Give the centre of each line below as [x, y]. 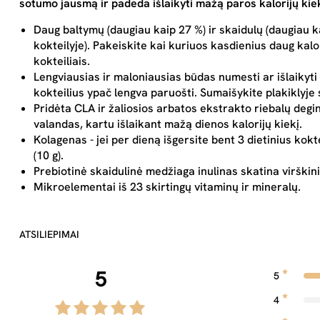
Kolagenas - [64, 140]
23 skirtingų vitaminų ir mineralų [212, 187]
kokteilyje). [62, 45]
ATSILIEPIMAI [49, 234]
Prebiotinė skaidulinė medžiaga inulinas [136, 171]
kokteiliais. [62, 61]
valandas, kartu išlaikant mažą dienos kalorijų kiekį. [168, 124]
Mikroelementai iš [80, 187]
